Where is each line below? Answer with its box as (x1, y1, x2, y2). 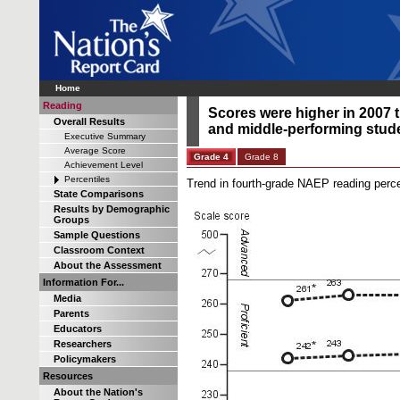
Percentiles (63, 174, 110, 184)
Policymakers (53, 354, 116, 364)
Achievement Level (63, 160, 143, 170)
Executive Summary (63, 131, 146, 141)
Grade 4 (193, 152, 229, 162)
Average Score (63, 146, 126, 155)
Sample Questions (53, 229, 140, 240)
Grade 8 (244, 152, 279, 162)
